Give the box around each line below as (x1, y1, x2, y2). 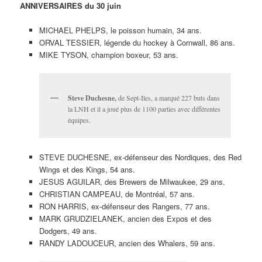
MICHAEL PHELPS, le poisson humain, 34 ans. (39, 25, 202, 36)
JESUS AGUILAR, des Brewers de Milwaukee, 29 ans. (39, 175, 225, 187)
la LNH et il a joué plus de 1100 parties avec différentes (67, 104, 220, 114)
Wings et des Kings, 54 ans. (39, 163, 135, 175)
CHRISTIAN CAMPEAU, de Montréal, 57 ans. (39, 188, 195, 199)
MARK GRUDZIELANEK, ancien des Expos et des (39, 212, 212, 224)
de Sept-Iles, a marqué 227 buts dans (116, 93, 220, 103)
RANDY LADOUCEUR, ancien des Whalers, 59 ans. (39, 237, 215, 249)
